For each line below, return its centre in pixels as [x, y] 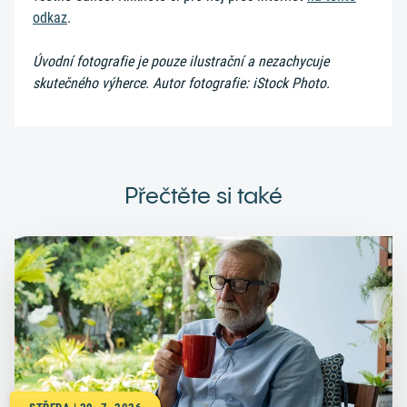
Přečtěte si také [203, 195]
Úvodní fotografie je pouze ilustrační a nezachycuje [181, 61]
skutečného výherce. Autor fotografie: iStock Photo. [181, 83]
